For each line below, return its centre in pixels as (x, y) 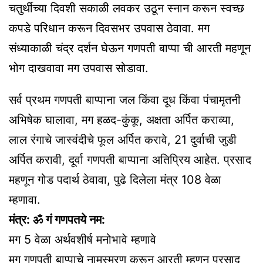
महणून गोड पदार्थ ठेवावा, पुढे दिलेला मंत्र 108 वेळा (115, 180)
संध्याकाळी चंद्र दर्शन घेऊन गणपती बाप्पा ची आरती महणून (130, 48)
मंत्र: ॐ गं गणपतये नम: (57, 220)
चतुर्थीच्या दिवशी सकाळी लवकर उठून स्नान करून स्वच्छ (127, 9)
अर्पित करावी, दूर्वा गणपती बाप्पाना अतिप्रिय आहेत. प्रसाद (130, 160)
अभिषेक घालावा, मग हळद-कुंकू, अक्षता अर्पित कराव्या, (122, 120)
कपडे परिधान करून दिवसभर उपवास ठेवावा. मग (109, 28)
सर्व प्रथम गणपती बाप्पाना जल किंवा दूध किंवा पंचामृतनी (125, 100)
